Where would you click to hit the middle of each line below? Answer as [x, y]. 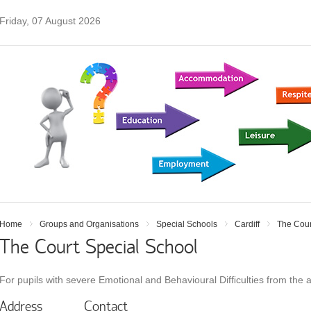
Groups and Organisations [89, 224]
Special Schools [187, 224]
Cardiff [247, 224]
